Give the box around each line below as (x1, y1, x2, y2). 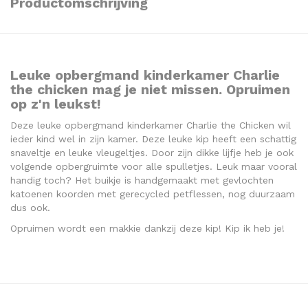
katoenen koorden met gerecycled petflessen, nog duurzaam (10, 188, 295, 200)
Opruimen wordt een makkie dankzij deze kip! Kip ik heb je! (10, 223, 288, 234)
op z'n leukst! (10, 96, 109, 113)
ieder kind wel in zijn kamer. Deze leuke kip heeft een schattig (10, 133, 296, 145)
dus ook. (10, 202, 54, 214)
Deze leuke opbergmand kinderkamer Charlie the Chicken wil (10, 120, 291, 131)
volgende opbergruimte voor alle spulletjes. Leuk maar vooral (10, 161, 297, 173)
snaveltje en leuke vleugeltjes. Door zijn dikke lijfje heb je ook (10, 147, 294, 159)
